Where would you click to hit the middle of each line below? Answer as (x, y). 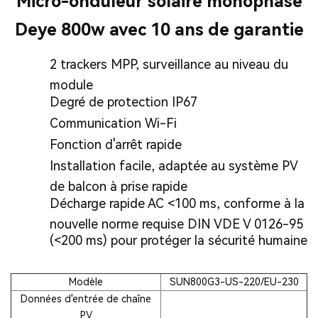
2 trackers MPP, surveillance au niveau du (169, 64)
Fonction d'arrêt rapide (116, 144)
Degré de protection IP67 (124, 102)
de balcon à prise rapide (119, 184)
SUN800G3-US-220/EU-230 (234, 281)
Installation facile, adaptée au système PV (174, 165)
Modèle (86, 281)
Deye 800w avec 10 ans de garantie (159, 29)
